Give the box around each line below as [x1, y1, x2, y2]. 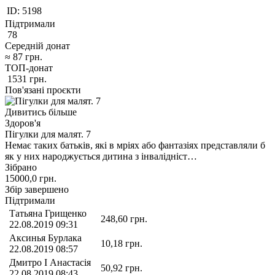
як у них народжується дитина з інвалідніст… [5, 150, 197, 161]
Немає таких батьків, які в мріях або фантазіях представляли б [5, 139, 265, 150]
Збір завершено [5, 184, 69, 195]
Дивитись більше [5, 106, 77, 117]
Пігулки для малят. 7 [5, 128, 91, 139]
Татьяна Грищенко [9, 207, 87, 219]
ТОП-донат [5, 62, 53, 73]
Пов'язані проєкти [5, 84, 81, 95]
